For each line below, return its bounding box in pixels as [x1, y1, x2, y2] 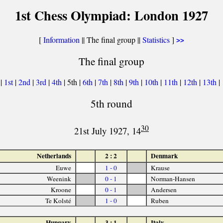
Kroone [51, 185, 72, 194]
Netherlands [37, 150, 72, 161]
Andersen [150, 185, 177, 194]
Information [43, 34, 80, 45]
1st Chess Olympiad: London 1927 [15, 5, 208, 25]
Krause [150, 163, 170, 172]
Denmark [150, 150, 178, 161]
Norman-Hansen [150, 174, 195, 183]
